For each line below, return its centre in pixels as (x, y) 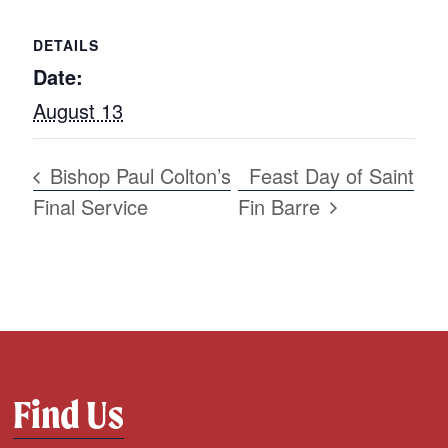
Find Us (69, 414)
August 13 (78, 111)
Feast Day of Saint (332, 175)
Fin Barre (282, 206)
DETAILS (66, 45)
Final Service (91, 206)
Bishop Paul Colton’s (138, 175)
